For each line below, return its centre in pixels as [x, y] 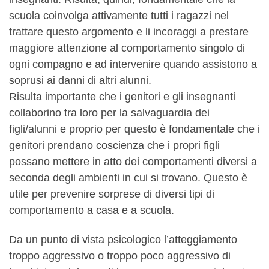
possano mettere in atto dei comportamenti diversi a [133, 161]
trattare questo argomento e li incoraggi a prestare [129, 32]
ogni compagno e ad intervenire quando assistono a [133, 64]
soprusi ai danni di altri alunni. [80, 80]
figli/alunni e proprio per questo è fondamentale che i [134, 129]
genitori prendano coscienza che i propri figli [114, 145]
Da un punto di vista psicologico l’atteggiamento [123, 240]
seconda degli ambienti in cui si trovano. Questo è [128, 177]
